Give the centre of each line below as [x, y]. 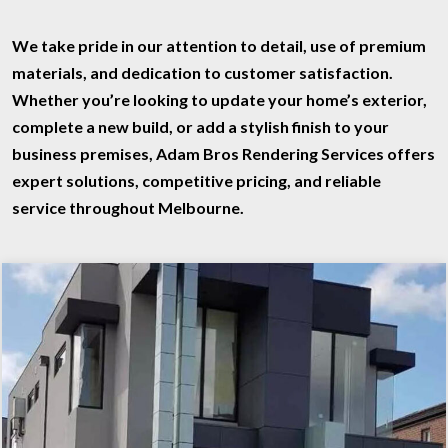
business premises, [84, 153]
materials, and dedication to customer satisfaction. [202, 72]
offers [409, 153]
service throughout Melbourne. [128, 207]
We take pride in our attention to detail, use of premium [219, 45]
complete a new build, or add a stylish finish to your [200, 126]
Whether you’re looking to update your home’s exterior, [219, 99]
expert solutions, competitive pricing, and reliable [196, 180]
